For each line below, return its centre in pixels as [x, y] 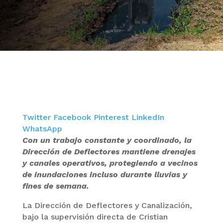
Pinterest [112, 117]
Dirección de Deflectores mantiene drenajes [109, 152]
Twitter [38, 117]
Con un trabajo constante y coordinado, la [107, 140]
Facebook [73, 117]
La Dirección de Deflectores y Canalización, [107, 205]
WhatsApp [42, 129]
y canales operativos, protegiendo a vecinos [110, 163]
